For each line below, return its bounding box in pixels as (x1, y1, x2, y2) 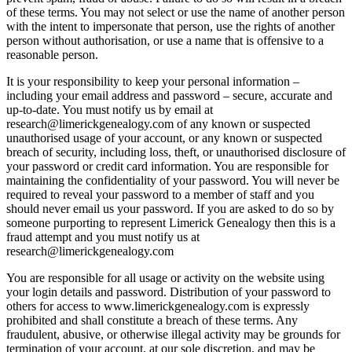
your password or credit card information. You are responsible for (6, 159, 328, 174)
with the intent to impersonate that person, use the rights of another (6, 20, 335, 34)
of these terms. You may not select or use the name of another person (6, 5, 345, 20)
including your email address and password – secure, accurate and (6, 89, 332, 103)
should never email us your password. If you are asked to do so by (6, 202, 334, 216)
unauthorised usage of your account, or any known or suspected (6, 131, 322, 145)
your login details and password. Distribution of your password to (6, 285, 331, 299)
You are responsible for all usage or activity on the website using (6, 271, 324, 285)
